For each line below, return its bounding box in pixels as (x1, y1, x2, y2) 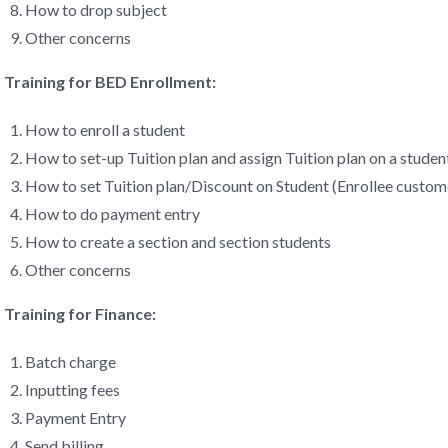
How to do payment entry (24, 204, 200, 223)
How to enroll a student (24, 120, 185, 139)
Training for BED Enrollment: (4, 72, 216, 91)
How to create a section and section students (24, 232, 331, 251)
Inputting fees (24, 380, 120, 399)
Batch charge (24, 352, 116, 371)
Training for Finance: (4, 304, 156, 323)
